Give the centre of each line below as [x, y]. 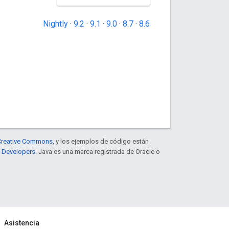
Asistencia [22, 223]
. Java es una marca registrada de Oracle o [98, 152]
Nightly [55, 24]
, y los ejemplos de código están [101, 142]
